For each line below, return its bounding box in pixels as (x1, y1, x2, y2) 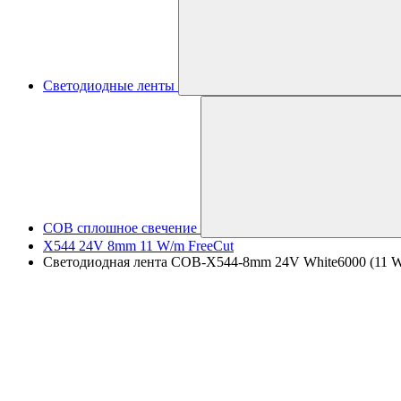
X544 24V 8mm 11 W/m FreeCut (43, 238, 234, 253)
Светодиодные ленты (43, 78, 175, 93)
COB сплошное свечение (43, 220, 197, 235)
